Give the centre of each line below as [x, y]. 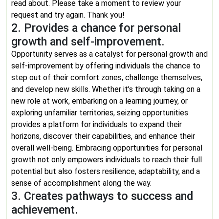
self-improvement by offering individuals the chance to [106, 66]
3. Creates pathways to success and [102, 196]
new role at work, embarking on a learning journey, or [99, 101]
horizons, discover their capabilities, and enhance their [103, 136]
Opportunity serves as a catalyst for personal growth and [109, 54]
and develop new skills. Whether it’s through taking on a [106, 89]
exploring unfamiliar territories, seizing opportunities [100, 113]
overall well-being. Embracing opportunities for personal [107, 148]
